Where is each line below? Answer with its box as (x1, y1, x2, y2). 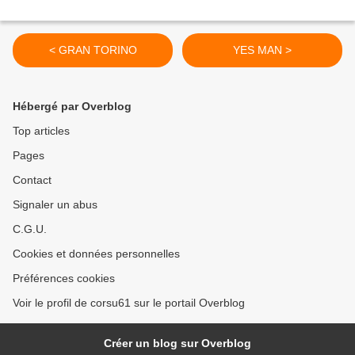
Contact (13, 174, 52, 187)
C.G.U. (13, 223, 47, 236)
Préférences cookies (13, 272, 115, 285)
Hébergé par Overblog (13, 100, 132, 113)
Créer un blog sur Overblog (104, 337, 251, 350)
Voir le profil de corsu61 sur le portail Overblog (13, 296, 245, 310)
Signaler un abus (13, 198, 97, 212)
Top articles (13, 124, 70, 138)
